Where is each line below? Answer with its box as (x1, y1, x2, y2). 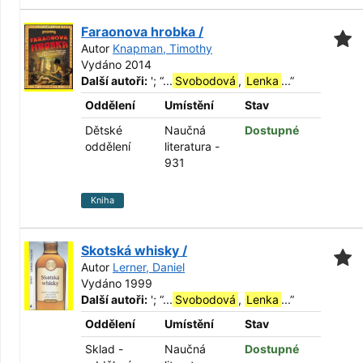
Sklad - (85, 342, 123, 356)
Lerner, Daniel (113, 260, 185, 274)
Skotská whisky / (81, 242, 187, 258)
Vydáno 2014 (81, 58, 152, 71)
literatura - (164, 139, 220, 153)
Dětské (85, 123, 122, 137)
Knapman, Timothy (113, 41, 212, 55)
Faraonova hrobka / (81, 23, 203, 40)
